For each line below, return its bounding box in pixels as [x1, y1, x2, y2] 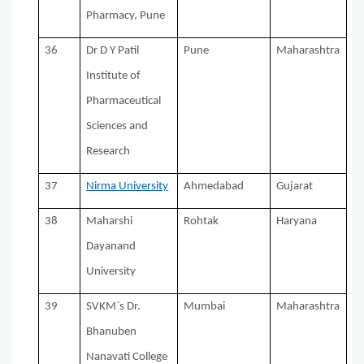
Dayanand [86, 240, 136, 253]
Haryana [276, 215, 318, 228]
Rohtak [184, 215, 219, 228]
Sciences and [86, 120, 149, 133]
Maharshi [86, 215, 133, 228]
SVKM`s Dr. [86, 301, 141, 314]
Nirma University [86, 180, 169, 193]
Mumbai [184, 301, 226, 314]
